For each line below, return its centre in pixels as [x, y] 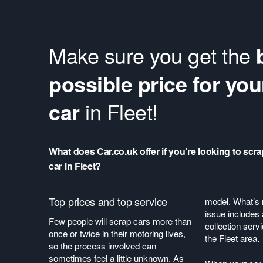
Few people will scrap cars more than [120, 221]
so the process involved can [102, 246]
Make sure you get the [152, 55]
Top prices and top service [108, 201]
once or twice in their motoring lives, [117, 233]
